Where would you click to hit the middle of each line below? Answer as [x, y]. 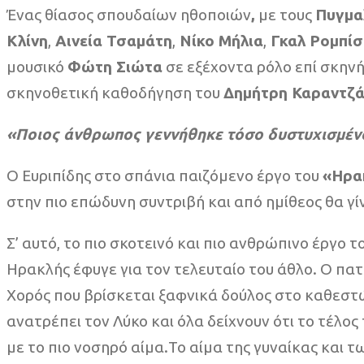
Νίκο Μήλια [219, 41]
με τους [285, 15]
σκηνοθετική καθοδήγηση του [115, 93]
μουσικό [37, 67]
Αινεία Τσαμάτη [112, 41]
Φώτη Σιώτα [115, 67]
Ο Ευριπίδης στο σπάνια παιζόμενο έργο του [165, 176]
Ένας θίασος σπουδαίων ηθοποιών [129, 15]
